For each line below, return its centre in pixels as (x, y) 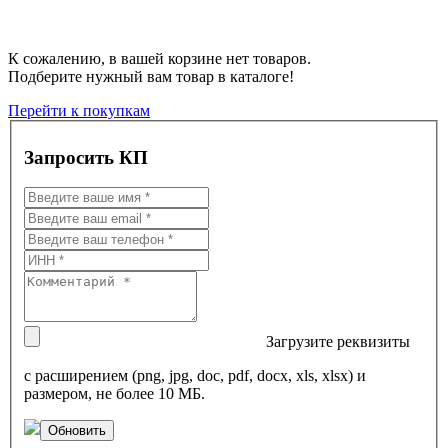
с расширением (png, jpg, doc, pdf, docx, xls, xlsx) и (195, 376)
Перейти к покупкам (79, 111)
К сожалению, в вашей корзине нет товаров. (159, 59)
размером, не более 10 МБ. (114, 394)
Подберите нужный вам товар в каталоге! (151, 77)
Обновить (77, 431)
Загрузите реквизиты (338, 342)
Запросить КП (86, 157)
